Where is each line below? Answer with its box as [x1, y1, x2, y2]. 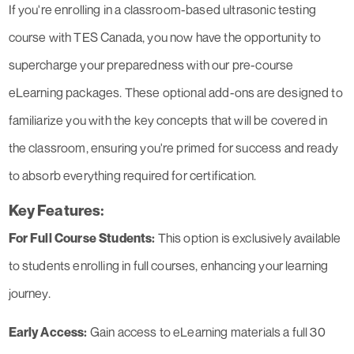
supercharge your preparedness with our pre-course [8, 57, 294, 73]
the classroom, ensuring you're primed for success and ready [8, 140, 338, 156]
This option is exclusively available [157, 230, 341, 247]
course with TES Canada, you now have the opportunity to [8, 29, 322, 46]
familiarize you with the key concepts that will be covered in [8, 112, 328, 129]
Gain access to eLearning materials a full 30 [87, 324, 326, 341]
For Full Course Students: [8, 230, 158, 247]
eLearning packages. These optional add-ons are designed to [8, 85, 343, 101]
